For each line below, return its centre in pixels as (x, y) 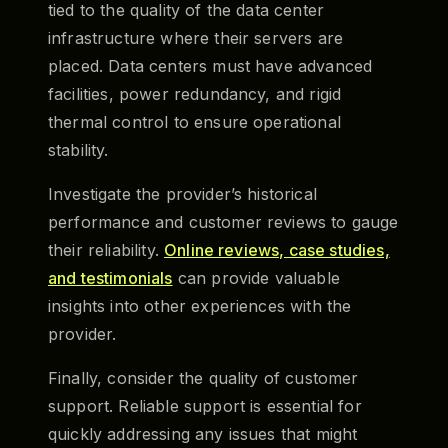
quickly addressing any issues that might (203, 433)
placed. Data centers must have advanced (210, 65)
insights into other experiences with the (200, 305)
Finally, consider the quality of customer (203, 377)
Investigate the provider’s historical (182, 193)
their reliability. (106, 249)
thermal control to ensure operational (194, 121)
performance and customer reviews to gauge (223, 221)
